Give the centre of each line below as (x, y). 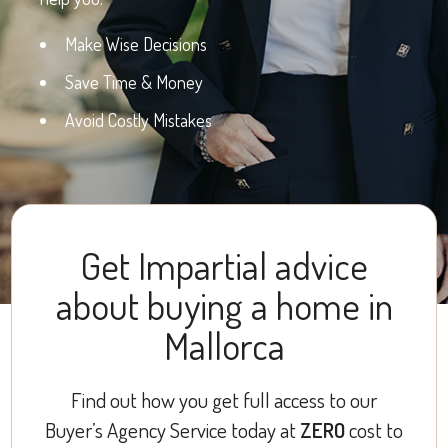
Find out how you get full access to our (224, 400)
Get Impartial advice (224, 265)
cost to (374, 430)
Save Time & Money (134, 82)
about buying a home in (224, 305)
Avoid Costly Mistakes (138, 120)
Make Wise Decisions (136, 44)
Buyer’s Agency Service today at (172, 430)
